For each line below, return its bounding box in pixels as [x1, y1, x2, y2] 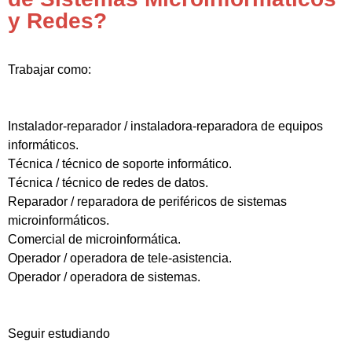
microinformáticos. [8, 213, 109, 227]
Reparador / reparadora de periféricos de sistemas [8, 194, 287, 208]
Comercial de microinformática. [8, 232, 181, 246]
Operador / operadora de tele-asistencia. [8, 251, 232, 265]
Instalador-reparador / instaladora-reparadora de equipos [8, 119, 323, 133]
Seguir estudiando [8, 326, 110, 340]
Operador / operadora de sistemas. [8, 269, 200, 284]
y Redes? [8, 8, 107, 33]
